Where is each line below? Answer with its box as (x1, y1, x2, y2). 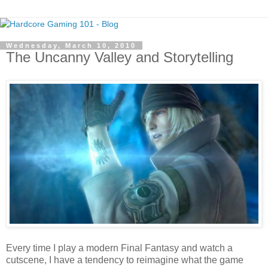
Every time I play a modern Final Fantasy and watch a (6, 242, 233, 253)
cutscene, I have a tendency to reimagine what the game (6, 254, 243, 265)
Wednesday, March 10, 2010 (6, 42, 136, 49)
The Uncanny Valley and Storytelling (6, 49, 233, 65)
